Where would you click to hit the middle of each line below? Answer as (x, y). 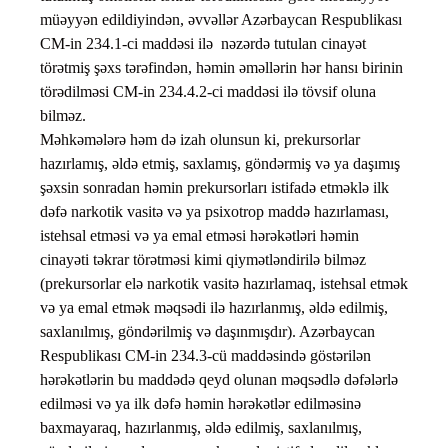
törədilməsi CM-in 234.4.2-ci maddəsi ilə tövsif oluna (208, 92)
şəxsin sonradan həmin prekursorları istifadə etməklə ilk (214, 188)
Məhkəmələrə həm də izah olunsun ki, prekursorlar (200, 140)
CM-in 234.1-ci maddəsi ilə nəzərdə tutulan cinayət (203, 44)
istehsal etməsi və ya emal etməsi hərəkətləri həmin (199, 236)
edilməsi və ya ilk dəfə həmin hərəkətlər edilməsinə (200, 404)
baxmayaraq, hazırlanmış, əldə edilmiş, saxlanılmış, (201, 428)
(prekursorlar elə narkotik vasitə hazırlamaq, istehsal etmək (224, 284)
